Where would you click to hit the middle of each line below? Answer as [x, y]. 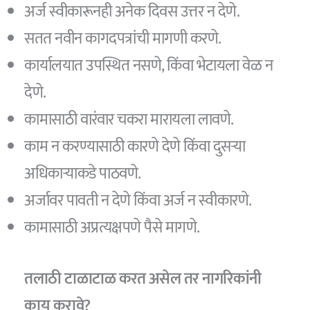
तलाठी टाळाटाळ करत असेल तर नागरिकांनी [143, 279]
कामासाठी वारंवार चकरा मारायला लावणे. [129, 120]
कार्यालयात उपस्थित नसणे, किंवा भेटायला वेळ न [149, 66]
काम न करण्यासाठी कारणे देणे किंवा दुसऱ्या [135, 147]
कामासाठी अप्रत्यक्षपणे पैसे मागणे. [112, 228]
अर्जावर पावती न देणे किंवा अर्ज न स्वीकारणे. [138, 201]
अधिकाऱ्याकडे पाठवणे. [83, 174]
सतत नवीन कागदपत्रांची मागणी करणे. [123, 39]
